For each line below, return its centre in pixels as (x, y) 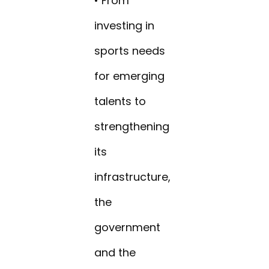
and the (115, 253)
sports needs (130, 51)
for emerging (130, 76)
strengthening (132, 127)
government (128, 228)
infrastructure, (133, 177)
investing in (125, 26)
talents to (120, 101)
